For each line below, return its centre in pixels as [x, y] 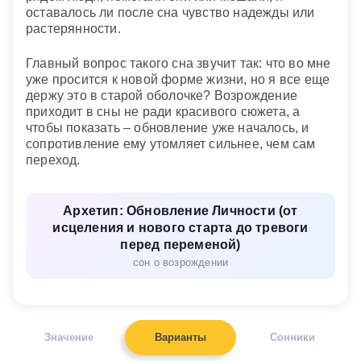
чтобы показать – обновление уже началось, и [168, 127]
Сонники [292, 337]
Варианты [180, 337]
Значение [68, 337]
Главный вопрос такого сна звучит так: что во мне [178, 63]
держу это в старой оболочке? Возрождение [162, 95]
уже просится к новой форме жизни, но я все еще [178, 79]
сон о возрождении [180, 263]
